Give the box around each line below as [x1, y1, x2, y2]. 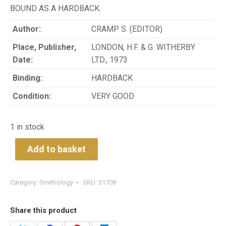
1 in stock [10, 122, 44, 132]
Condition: [13, 91, 51, 101]
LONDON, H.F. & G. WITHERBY [91, 42, 195, 52]
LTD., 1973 [91, 55, 128, 65]
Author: [13, 24, 41, 34]
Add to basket [27, 144, 86, 154]
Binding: [13, 73, 42, 83]
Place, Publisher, [13, 42, 76, 52]
